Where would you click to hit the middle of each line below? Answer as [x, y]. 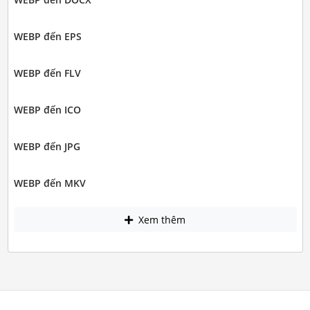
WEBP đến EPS [47, 37]
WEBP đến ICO [47, 110]
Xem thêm [161, 219]
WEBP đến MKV [49, 183]
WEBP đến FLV [47, 73]
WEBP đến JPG [47, 147]
